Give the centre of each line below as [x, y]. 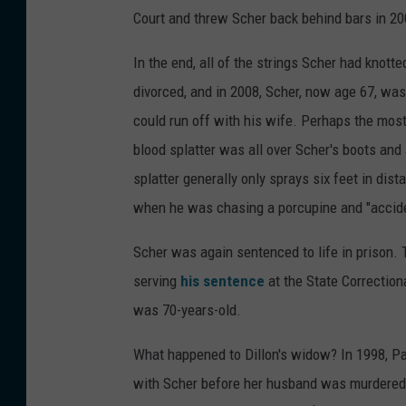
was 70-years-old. [187, 310]
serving [157, 281]
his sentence [222, 281]
